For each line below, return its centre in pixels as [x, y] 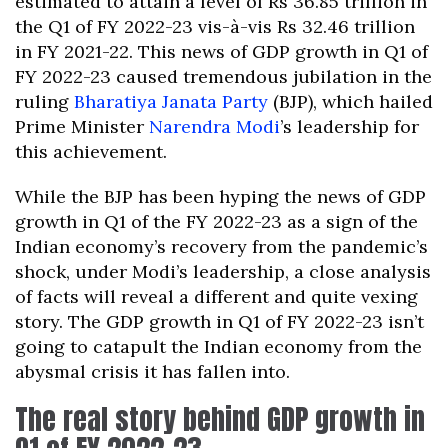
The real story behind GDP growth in [220, 419]
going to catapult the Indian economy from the [218, 347]
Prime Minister [82, 127]
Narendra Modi [214, 127]
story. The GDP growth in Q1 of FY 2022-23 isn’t [219, 322]
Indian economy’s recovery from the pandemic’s [221, 247]
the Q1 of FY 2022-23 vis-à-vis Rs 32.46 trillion [215, 27]
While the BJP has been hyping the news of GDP [220, 197]
